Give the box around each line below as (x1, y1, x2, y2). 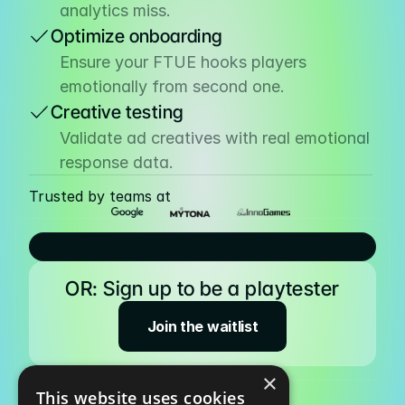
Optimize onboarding (51, 25, 223, 47)
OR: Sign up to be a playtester (65, 277, 340, 300)
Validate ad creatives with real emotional (60, 128, 370, 147)
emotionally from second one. (60, 77, 285, 96)
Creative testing (51, 101, 184, 123)
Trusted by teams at (29, 187, 171, 205)
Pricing (33, 28, 77, 43)
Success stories (33, 164, 134, 179)
